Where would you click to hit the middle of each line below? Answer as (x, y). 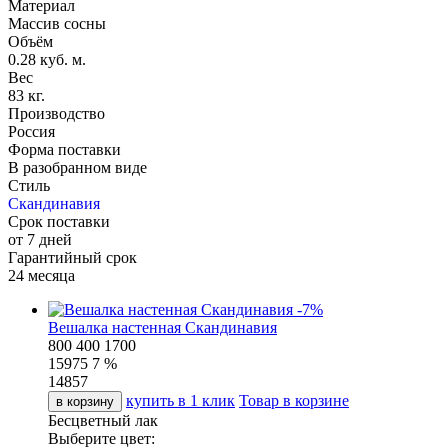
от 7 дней (40, 240)
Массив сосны (57, 24)
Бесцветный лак (103, 421)
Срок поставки (59, 222)
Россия (31, 132)
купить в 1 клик (180, 401)
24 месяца (41, 276)
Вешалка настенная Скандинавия (162, 328)
